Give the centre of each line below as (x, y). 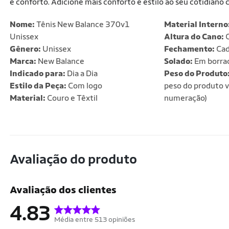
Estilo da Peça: (38, 86)
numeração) (185, 98)
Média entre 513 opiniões (95, 220)
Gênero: (25, 49)
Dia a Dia (82, 73)
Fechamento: (189, 49)
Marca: (23, 61)
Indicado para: (38, 73)
